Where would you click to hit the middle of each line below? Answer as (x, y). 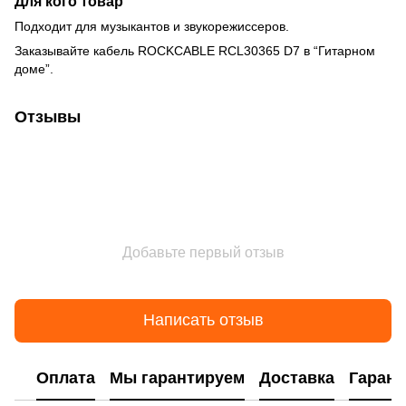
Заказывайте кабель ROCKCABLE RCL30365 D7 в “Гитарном (195, 50)
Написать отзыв (203, 320)
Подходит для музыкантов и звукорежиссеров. (152, 26)
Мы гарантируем (177, 378)
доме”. (34, 68)
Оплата (66, 378)
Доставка (297, 378)
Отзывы (48, 116)
